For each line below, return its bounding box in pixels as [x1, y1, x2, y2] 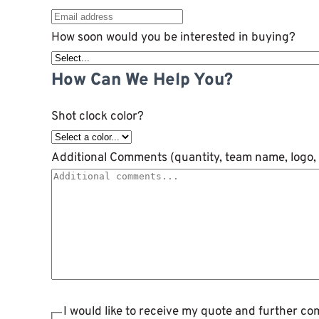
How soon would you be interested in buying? [51, 30, 296, 46]
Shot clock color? [51, 109, 144, 125]
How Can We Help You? [51, 70, 233, 92]
